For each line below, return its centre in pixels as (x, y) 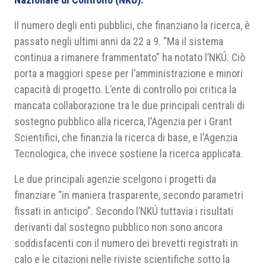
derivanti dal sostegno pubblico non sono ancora (118, 227)
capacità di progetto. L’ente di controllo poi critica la (125, 89)
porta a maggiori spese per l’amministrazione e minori (129, 73)
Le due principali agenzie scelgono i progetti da (115, 179)
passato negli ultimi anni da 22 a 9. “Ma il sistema (119, 41)
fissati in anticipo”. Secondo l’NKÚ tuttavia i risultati (124, 211)
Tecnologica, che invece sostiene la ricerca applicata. (129, 153)
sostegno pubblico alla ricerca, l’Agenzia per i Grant (123, 121)
